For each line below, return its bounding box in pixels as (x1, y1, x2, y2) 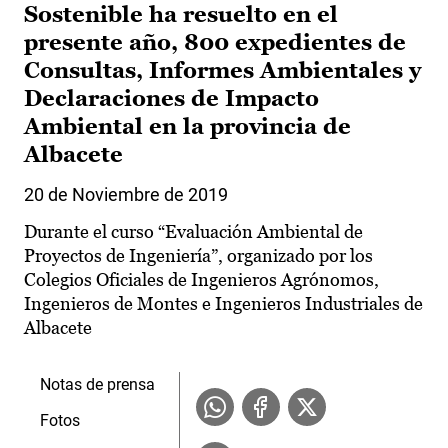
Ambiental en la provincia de (24, 114, 351, 140)
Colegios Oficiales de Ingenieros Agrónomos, (24, 269, 379, 291)
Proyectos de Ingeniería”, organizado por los (24, 245, 373, 267)
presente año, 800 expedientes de (24, 30, 406, 56)
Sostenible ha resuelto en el (24, 2, 338, 28)
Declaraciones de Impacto (24, 86, 319, 112)
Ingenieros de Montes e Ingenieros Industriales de (24, 293, 423, 315)
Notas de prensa (40, 375, 155, 395)
